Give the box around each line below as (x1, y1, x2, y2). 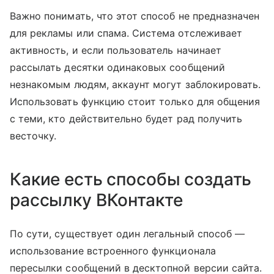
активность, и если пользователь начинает (10, 44, 221, 57)
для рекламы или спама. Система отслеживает (10, 27, 243, 40)
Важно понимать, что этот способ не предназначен (10, 10, 260, 23)
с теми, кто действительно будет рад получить (10, 113, 243, 125)
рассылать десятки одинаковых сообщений (10, 61, 225, 74)
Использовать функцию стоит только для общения (10, 95, 261, 108)
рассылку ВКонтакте (10, 190, 183, 211)
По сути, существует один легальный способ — (10, 228, 245, 240)
